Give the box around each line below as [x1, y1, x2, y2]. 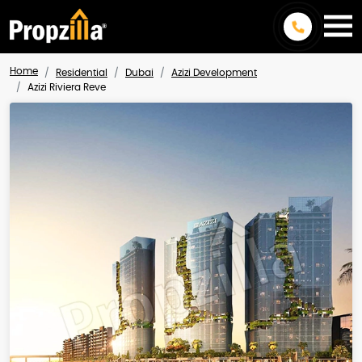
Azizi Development [171, 68, 257, 78]
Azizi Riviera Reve [27, 82, 106, 92]
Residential [56, 68, 107, 78]
